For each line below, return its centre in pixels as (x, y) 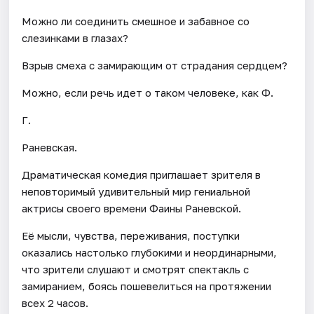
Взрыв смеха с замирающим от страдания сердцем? (155, 65)
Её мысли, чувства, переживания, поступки (131, 235)
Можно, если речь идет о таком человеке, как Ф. (148, 92)
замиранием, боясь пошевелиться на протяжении (147, 286)
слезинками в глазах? (75, 37)
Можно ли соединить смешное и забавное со (136, 21)
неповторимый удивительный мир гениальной (136, 191)
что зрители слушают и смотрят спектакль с (136, 269)
